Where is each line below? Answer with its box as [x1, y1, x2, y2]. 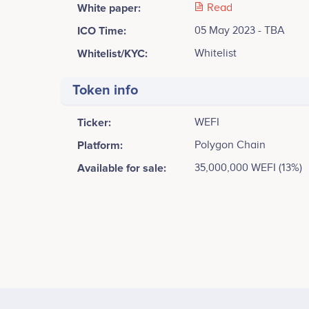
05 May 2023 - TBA [195, 23, 285, 37]
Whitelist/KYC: [77, 46, 148, 61]
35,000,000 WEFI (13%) [195, 161, 302, 175]
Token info [72, 81, 138, 99]
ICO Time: [77, 23, 126, 38]
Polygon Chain [195, 138, 266, 152]
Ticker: [77, 115, 111, 130]
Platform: [77, 138, 123, 152]
